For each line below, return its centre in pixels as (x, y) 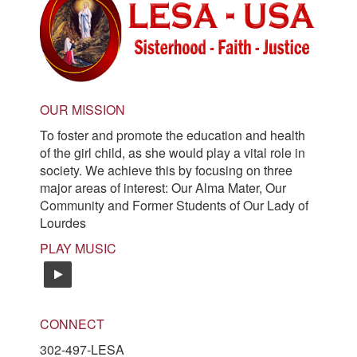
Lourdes (63, 223)
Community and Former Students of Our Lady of (174, 206)
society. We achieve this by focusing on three (166, 171)
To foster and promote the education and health (173, 135)
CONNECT (72, 324)
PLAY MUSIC (78, 249)
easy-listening (127, 274)
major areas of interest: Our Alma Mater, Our (163, 188)
